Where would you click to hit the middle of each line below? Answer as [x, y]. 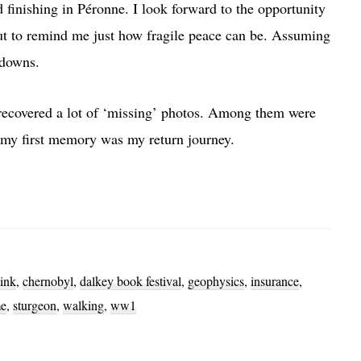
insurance [275, 281]
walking [83, 305]
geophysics [216, 281]
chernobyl [48, 281]
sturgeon [35, 305]
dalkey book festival [131, 281]
